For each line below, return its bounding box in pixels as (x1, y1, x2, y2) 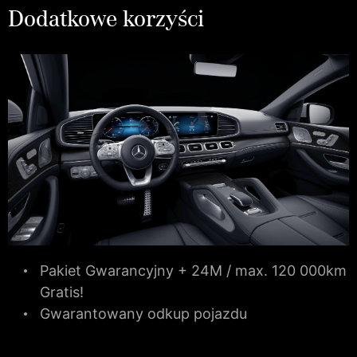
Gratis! (40, 284, 84, 301)
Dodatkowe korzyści (8, 2, 204, 34)
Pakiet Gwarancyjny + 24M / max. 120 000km (40, 262, 347, 280)
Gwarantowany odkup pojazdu (40, 305, 247, 323)
